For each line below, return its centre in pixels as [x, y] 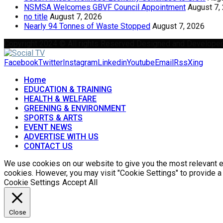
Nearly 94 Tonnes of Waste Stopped [87, 26]
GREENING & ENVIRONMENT [75, 109]
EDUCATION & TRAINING [68, 90]
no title [36, 17]
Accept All [80, 183]
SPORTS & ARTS [53, 118]
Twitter [51, 63]
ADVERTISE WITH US [61, 137]
